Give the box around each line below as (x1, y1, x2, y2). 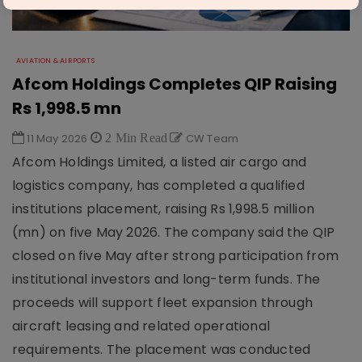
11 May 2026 (24, 131, 90, 146)
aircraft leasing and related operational (12, 317, 271, 335)
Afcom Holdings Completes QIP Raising (12, 73, 337, 95)
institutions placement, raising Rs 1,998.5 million (12, 200, 315, 218)
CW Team (183, 131, 239, 146)
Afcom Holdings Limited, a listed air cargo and (12, 153, 307, 171)
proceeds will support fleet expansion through (12, 293, 314, 312)
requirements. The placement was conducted (12, 340, 311, 359)
